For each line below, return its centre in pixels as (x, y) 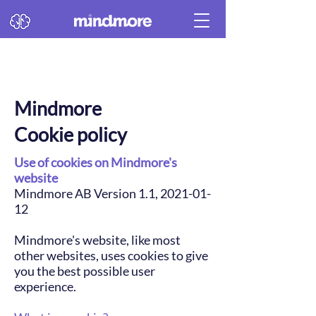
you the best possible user (85, 271)
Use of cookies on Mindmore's (96, 162)
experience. (45, 286)
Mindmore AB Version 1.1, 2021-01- (113, 193)
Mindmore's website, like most (97, 240)
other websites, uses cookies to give (111, 255)
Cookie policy (71, 134)
